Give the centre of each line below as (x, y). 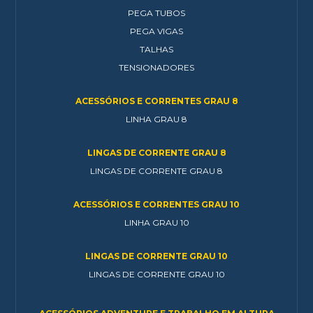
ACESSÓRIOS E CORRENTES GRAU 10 (156, 204)
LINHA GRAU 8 (156, 119)
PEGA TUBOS (156, 13)
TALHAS (156, 49)
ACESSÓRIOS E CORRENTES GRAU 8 (156, 101)
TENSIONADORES (156, 67)
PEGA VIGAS (156, 31)
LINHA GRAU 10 (156, 222)
